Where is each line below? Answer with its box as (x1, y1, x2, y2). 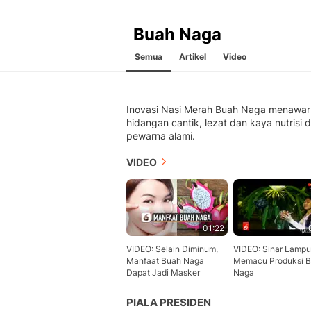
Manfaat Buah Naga (126, 255, 204, 267)
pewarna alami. (126, 130, 195, 142)
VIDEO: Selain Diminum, (126, 244, 218, 255)
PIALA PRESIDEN (126, 296, 211, 310)
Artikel (179, 51, 206, 62)
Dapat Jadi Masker (126, 267, 200, 278)
